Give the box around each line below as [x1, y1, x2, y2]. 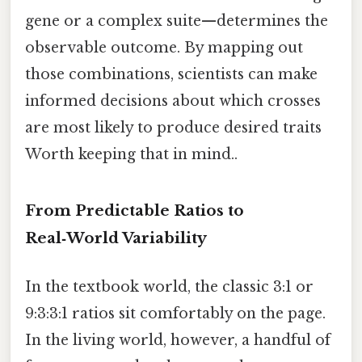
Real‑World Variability [25, 229, 207, 248]
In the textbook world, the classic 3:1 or [25, 277, 314, 296]
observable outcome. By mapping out [25, 38, 303, 57]
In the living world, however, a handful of [25, 330, 330, 349]
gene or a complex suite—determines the [25, 11, 328, 30]
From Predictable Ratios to [25, 201, 244, 221]
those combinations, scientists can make [25, 65, 318, 83]
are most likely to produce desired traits [25, 118, 322, 137]
